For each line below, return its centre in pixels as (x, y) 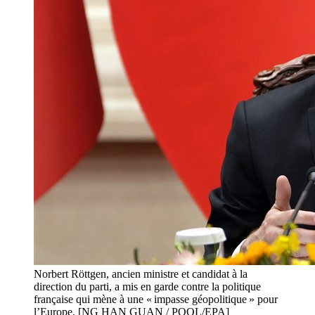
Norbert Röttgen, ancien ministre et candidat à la (141, 274)
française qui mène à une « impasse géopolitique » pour (156, 300)
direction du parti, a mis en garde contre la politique (147, 287)
